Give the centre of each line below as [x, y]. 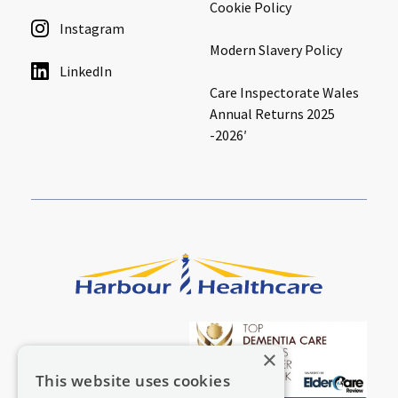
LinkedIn [86, 71]
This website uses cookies [133, 381]
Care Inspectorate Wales [284, 92]
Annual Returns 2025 [272, 113]
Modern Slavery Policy [276, 49]
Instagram [92, 28]
